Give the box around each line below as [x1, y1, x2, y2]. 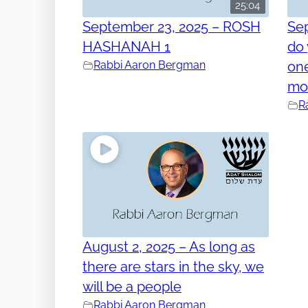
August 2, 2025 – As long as [82, 238, 255, 255]
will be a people [82, 278, 181, 295]
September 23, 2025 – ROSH [82, 19, 261, 36]
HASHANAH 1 [82, 38, 170, 56]
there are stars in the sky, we [82, 258, 264, 275]
